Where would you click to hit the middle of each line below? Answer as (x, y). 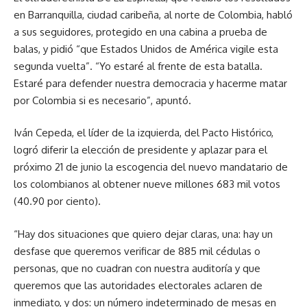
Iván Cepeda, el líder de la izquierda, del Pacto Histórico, (144, 133)
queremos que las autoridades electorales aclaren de (138, 285)
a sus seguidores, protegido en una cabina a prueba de (140, 32)
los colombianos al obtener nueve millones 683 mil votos (147, 184)
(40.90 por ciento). (57, 201)
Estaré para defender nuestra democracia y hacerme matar (150, 83)
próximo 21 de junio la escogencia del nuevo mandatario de (151, 167)
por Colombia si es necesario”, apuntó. (102, 100)
